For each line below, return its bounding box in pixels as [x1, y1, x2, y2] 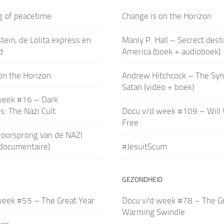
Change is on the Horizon [121, 10, 211, 21]
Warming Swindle [121, 206, 185, 217]
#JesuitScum [121, 141, 167, 151]
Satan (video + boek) [121, 81, 194, 92]
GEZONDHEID [121, 175, 162, 184]
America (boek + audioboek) [121, 46, 220, 56]
